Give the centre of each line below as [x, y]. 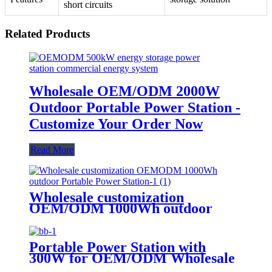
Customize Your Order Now [116, 124]
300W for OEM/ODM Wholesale [132, 258]
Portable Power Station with [117, 247]
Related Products [47, 34]
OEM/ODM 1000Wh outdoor [121, 208]
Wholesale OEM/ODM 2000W [124, 91]
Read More [52, 149]
